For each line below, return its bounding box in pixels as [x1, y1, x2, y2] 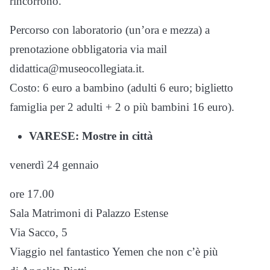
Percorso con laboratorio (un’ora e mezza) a [10, 24, 210, 36]
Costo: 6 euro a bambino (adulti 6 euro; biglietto [10, 81, 233, 94]
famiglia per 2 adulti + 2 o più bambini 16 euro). [10, 101, 234, 113]
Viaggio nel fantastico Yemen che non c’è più [10, 245, 218, 258]
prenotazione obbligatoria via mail [10, 43, 167, 55]
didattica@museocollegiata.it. [10, 62, 145, 75]
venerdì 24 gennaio [10, 159, 99, 171]
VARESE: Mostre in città [29, 130, 153, 142]
